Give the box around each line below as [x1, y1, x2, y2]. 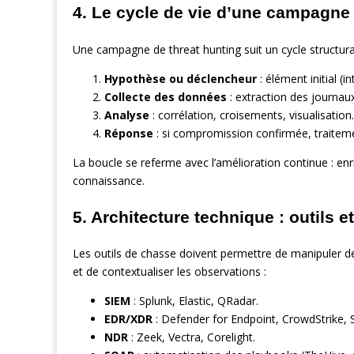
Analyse [104, 107, 149, 122]
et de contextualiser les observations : [73, 264, 266, 280]
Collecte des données [104, 88, 227, 104]
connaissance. [73, 172, 145, 188]
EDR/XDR [104, 311, 153, 327]
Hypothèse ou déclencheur [104, 70, 257, 86]
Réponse [104, 125, 153, 141]
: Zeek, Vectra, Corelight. [128, 330, 255, 345]
